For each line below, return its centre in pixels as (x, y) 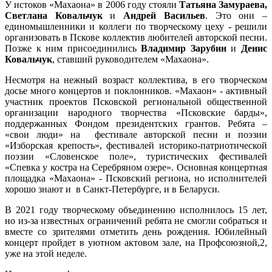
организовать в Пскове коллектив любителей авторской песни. (136, 37)
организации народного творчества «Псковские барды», (136, 112)
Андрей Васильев (164, 15)
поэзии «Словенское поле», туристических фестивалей (136, 156)
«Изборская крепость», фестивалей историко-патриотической (136, 145)
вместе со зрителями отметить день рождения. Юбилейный (136, 231)
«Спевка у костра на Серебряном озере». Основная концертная (136, 167)
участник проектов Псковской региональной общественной (136, 101)
